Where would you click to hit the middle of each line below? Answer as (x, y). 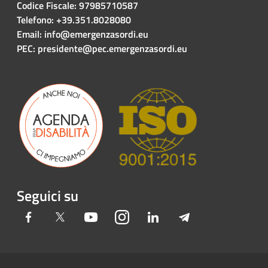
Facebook (54, 216)
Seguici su (48, 195)
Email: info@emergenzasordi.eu (84, 34)
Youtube (114, 216)
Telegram (209, 216)
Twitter (81, 216)
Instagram (149, 216)
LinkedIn (177, 216)
